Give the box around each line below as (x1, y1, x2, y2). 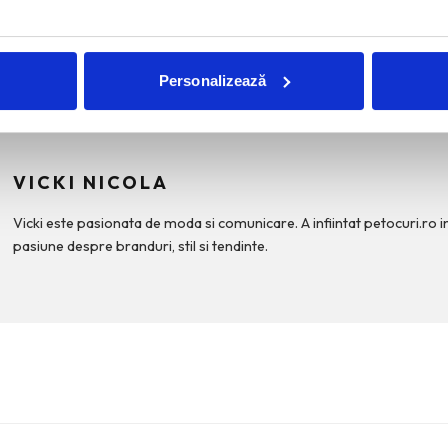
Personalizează (159, 71, 267, 89)
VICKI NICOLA (12, 171, 169, 194)
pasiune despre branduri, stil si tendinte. (12, 237, 268, 255)
